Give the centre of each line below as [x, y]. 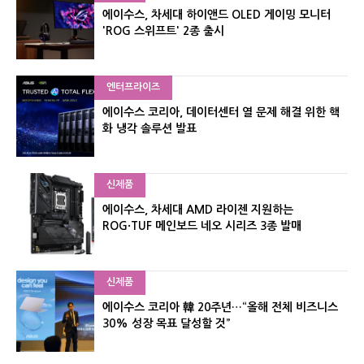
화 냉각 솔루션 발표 [149, 129]
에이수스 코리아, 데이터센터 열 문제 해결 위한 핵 [221, 113]
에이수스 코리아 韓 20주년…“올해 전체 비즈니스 [220, 308]
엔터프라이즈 [133, 87]
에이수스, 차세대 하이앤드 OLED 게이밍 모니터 [217, 15]
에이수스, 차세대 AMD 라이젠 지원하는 [198, 210]
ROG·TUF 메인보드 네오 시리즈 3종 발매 [202, 226]
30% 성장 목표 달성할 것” [166, 324]
